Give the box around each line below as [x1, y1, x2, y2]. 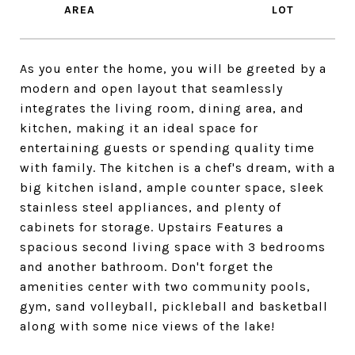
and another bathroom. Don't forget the [20, 259, 273, 274]
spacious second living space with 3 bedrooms [20, 239, 326, 254]
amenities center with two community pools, [20, 279, 311, 294]
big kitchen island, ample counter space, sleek [20, 180, 324, 195]
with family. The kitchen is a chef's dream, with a [20, 160, 335, 175]
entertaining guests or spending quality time [20, 140, 315, 155]
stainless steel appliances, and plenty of [20, 200, 281, 215]
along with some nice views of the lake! [20, 319, 275, 334]
